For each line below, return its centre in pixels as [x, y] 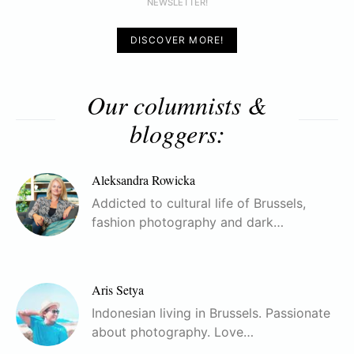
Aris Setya [118, 290]
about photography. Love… [173, 332]
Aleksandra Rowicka [143, 180]
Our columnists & [177, 105]
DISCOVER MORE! [177, 40]
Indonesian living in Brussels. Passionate [211, 313]
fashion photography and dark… [188, 222]
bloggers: [177, 134]
